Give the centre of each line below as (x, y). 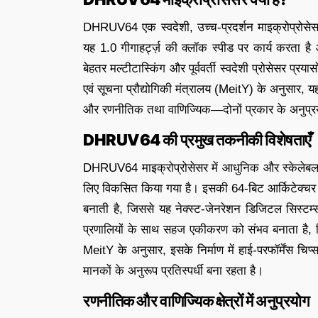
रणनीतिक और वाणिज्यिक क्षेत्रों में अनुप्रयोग (196, 301)
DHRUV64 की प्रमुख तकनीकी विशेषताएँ (197, 139)
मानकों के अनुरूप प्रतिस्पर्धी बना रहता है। (173, 270)
